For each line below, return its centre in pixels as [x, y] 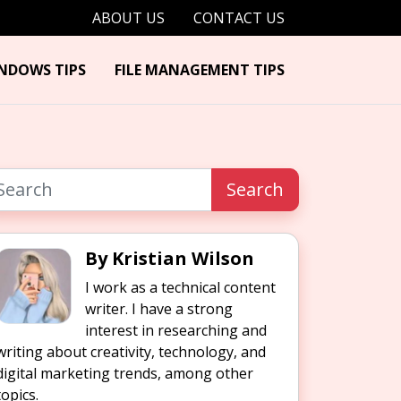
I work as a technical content [180, 287]
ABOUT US [128, 18]
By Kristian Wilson [170, 258]
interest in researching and [176, 330]
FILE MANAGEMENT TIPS [200, 70]
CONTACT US [239, 18]
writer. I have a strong [159, 309]
